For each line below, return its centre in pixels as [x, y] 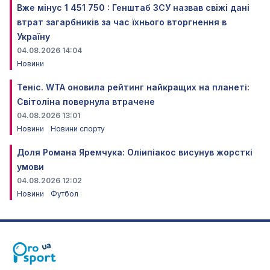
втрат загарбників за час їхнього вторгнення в [122, 22]
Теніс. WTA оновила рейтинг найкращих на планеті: [133, 87]
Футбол [64, 194]
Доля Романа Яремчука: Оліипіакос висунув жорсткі [135, 152]
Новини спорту [78, 129]
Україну [33, 37]
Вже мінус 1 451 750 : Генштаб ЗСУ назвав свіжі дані [133, 8]
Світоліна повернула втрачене [86, 102]
